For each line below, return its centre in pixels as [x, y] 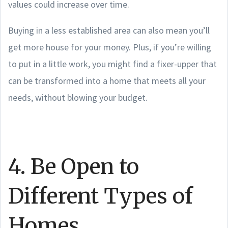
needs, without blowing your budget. [78, 97]
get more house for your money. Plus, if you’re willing [110, 47]
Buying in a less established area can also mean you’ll [109, 30]
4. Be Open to [74, 166]
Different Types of [101, 196]
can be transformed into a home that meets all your [107, 80]
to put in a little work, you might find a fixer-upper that [112, 64]
